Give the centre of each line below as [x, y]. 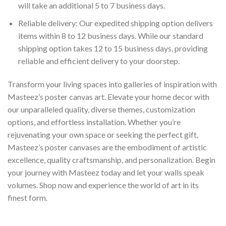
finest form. [27, 197]
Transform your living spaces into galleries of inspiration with [112, 84]
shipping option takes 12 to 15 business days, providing [113, 48]
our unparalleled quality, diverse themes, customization [101, 109]
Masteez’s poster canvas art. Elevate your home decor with [108, 96]
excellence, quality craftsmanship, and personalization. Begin [111, 159]
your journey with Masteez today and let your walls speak [106, 172]
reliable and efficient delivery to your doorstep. [99, 61]
